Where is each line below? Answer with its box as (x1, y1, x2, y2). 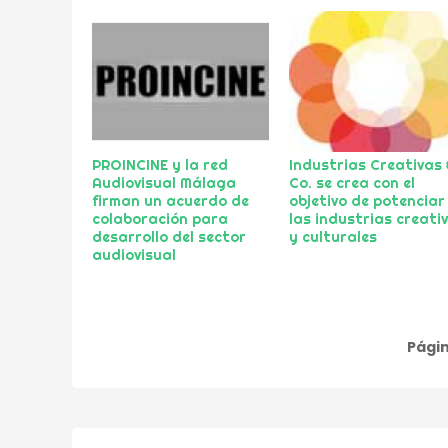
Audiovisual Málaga (92, 174, 236, 193)
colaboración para (92, 210, 228, 229)
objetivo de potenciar (289, 192, 446, 211)
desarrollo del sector (92, 228, 246, 247)
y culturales (289, 228, 378, 247)
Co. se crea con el (289, 174, 416, 193)
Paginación (92, 344, 178, 365)
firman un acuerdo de (92, 192, 249, 211)
